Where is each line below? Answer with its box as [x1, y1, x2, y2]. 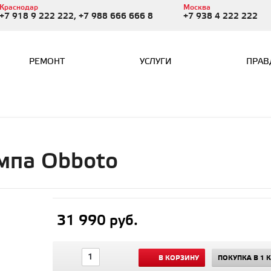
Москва [183, 3, 211, 12]
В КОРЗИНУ [158, 254, 199, 263]
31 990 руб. [56, 212, 138, 230]
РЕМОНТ [29, 57, 65, 67]
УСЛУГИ [139, 57, 172, 67]
